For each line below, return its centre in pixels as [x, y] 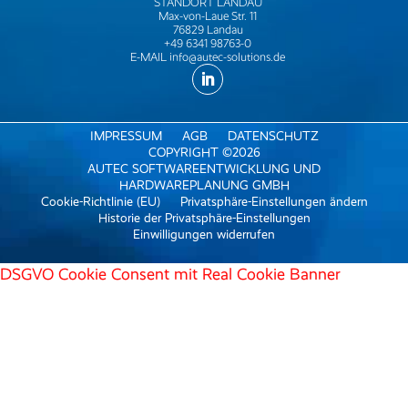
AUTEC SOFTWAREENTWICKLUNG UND [204, 169]
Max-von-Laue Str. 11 [208, 16]
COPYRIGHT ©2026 [204, 153]
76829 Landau [208, 30]
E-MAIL [150, 57]
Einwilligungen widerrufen [204, 235]
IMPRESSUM [126, 137]
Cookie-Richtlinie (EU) [100, 202]
